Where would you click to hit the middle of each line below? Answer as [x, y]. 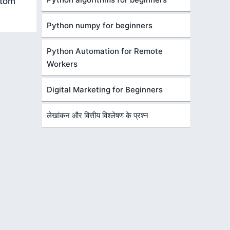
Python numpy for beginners [100, 25]
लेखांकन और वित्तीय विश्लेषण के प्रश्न [98, 115]
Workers [62, 64]
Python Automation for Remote [105, 51]
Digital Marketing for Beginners [105, 90]
